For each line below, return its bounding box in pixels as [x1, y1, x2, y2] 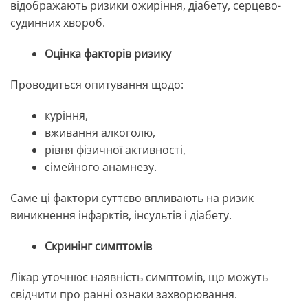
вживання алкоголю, [45, 125, 155, 141]
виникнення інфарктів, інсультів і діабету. [10, 208, 232, 223]
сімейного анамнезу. [45, 159, 157, 175]
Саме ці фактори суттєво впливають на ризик [10, 190, 254, 206]
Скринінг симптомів [45, 239, 152, 254]
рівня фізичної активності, [45, 142, 186, 158]
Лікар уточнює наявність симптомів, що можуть [10, 269, 268, 285]
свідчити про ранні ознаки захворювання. [10, 287, 240, 302]
